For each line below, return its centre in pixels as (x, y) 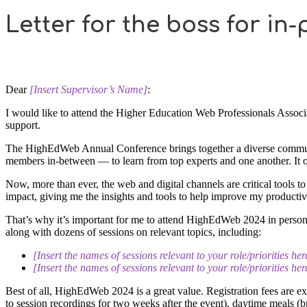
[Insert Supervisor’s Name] (88, 89)
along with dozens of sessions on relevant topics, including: (135, 232)
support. (24, 125)
